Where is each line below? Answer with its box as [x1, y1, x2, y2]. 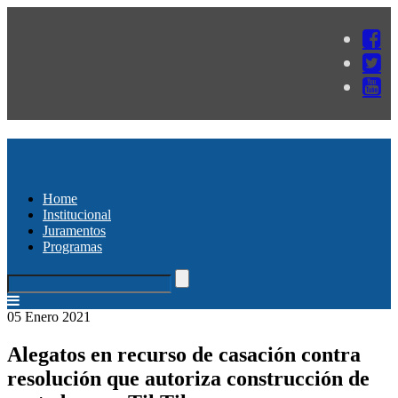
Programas [43, 238, 102, 254]
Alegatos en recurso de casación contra [7, 342, 361, 366]
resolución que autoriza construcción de [7, 366, 370, 390]
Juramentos [43, 222, 106, 238]
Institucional [43, 206, 111, 222]
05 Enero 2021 [7, 308, 91, 324]
